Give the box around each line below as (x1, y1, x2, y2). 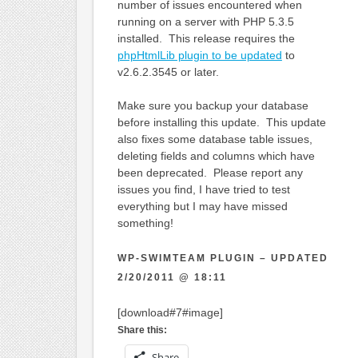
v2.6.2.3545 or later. (117, 65, 219, 78)
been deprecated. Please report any (117, 165, 303, 179)
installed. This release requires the (117, 31, 295, 45)
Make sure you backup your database (117, 98, 308, 112)
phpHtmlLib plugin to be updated (117, 48, 282, 62)
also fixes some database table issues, (117, 132, 312, 145)
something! (117, 216, 173, 229)
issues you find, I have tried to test (117, 182, 290, 196)
